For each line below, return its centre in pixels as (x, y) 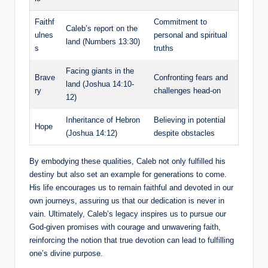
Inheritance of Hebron (103, 120)
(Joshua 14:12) (92, 133)
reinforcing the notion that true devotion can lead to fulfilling (132, 240)
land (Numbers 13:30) (103, 42)
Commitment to (180, 22)
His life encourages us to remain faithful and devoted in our (131, 188)
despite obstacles (184, 133)
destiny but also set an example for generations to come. (128, 175)
